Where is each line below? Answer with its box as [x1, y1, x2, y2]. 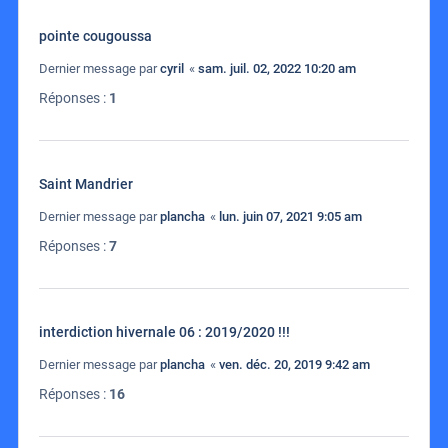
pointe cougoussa [39, 28, 152, 45]
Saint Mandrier [39, 176, 133, 193]
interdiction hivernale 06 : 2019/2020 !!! [39, 324, 290, 341]
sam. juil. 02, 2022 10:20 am [198, 61, 356, 77]
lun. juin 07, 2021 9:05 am [219, 209, 362, 225]
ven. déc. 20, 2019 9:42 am [219, 357, 370, 373]
